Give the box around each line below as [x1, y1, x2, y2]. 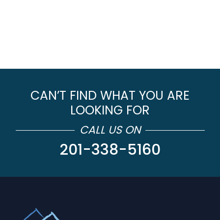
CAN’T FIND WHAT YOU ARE [30, 87, 190, 104]
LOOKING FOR [70, 102, 150, 119]
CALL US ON [80, 122, 140, 137]
